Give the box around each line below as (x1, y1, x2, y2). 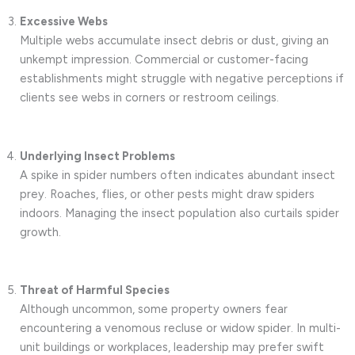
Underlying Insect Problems (20, 148, 175, 163)
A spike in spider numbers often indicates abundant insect (20, 167, 335, 182)
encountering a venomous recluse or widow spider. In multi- (20, 321, 341, 336)
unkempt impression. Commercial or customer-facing (20, 52, 308, 67)
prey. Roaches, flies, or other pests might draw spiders (20, 186, 315, 201)
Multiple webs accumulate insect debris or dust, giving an (20, 33, 329, 48)
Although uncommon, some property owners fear (20, 302, 288, 317)
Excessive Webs (20, 14, 108, 29)
